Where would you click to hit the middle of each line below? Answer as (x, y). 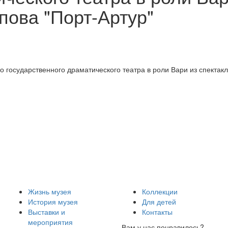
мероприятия (50, 222)
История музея (53, 201)
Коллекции (160, 191)
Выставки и (47, 211)
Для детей (159, 201)
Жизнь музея (50, 191)
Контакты (157, 211)
